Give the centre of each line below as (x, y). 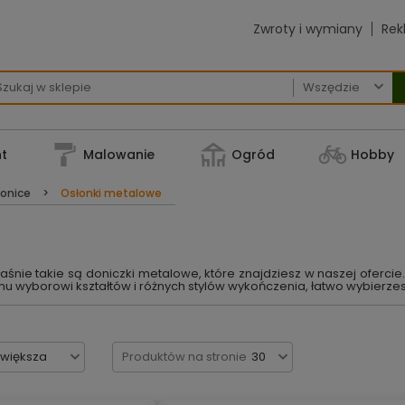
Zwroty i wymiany (308, 29)
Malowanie (119, 155)
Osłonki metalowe (110, 193)
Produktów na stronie (184, 357)
